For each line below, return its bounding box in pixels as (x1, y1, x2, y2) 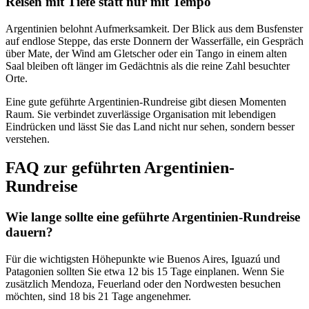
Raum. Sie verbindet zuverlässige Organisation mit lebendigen (6, 108, 276, 120)
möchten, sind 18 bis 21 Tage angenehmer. (6, 290, 191, 303)
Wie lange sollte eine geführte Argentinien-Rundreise (6, 210, 300, 225)
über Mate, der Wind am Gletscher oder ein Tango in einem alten (6, 47, 287, 59)
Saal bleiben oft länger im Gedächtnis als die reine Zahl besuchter (6, 59, 290, 72)
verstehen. (6, 132, 50, 145)
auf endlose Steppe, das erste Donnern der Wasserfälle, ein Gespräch (6, 34, 303, 47)
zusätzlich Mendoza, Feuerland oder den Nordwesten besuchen (6, 278, 281, 290)
